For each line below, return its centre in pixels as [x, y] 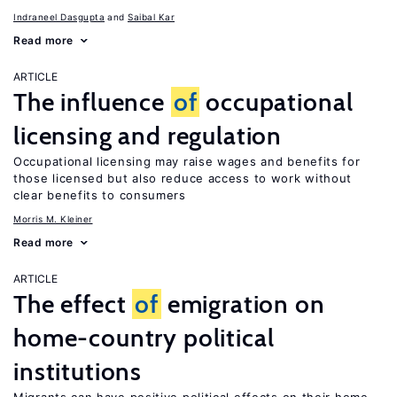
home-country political [144, 338]
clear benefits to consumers [100, 195]
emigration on [243, 304]
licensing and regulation [148, 136]
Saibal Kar [151, 17]
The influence [92, 102]
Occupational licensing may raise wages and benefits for [187, 161]
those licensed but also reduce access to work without [183, 178]
